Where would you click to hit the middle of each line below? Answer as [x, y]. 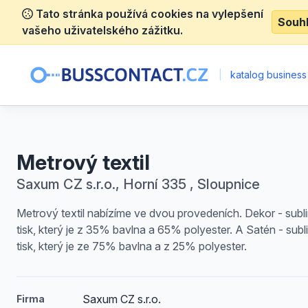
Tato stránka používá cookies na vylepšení [148, 14]
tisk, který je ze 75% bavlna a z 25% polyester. [132, 246]
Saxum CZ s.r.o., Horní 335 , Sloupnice [138, 184]
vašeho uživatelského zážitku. [102, 30]
